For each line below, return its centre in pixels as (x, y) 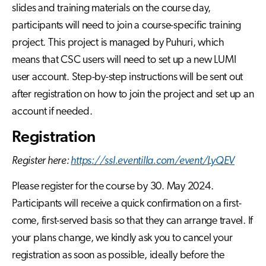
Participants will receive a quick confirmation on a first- (127, 204)
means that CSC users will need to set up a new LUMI (124, 60)
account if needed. (52, 112)
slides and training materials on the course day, (111, 8)
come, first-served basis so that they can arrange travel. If (132, 221)
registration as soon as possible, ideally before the (118, 256)
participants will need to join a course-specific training (126, 26)
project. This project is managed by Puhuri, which (118, 43)
